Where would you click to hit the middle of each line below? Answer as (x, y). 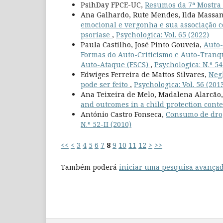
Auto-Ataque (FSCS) (115, 64)
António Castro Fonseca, (123, 114)
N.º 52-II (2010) (106, 124)
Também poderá (90, 167)
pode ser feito (105, 84)
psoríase (96, 34)
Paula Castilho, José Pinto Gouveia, (142, 44)
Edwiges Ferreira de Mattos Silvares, (145, 74)
